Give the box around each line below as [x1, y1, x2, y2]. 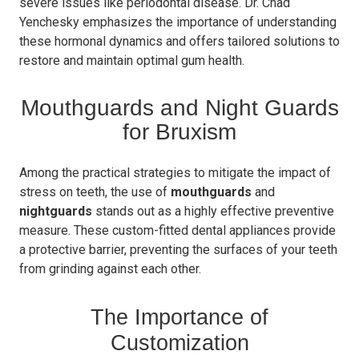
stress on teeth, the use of [19, 184, 171, 200]
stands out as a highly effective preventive [95, 204, 334, 219]
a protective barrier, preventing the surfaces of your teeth [19, 242, 337, 257]
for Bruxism [123, 119, 236, 144]
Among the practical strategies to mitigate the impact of [19, 165, 331, 180]
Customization [110, 330, 249, 355]
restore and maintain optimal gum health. [19, 53, 244, 68]
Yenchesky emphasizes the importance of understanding [19, 14, 337, 30]
